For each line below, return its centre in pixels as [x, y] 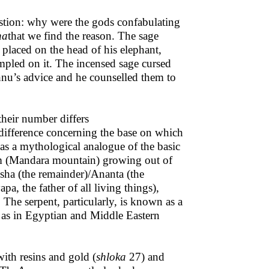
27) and [145, 257]
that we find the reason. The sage [83, 36]
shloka [111, 257]
